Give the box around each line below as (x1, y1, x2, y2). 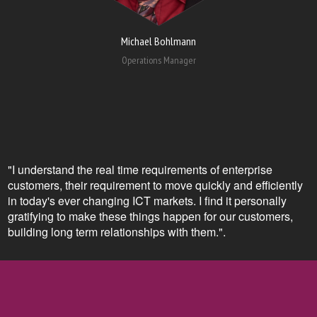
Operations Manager (121, 53, 196, 67)
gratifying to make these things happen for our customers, (8, 207, 293, 224)
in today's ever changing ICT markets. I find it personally (8, 192, 287, 209)
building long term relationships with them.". (8, 223, 226, 240)
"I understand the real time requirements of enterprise (8, 161, 272, 178)
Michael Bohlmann (121, 33, 196, 48)
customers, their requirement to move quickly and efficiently (8, 176, 303, 193)
